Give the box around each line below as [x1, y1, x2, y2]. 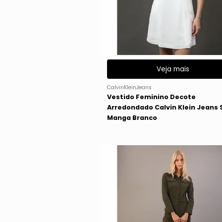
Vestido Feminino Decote [107, 92, 196, 101]
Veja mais [157, 64, 190, 74]
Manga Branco [107, 113, 158, 122]
